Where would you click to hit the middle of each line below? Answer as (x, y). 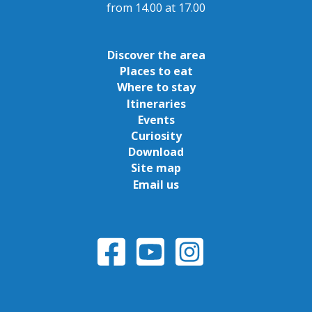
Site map (156, 168)
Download (156, 152)
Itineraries (156, 103)
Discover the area (156, 55)
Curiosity (156, 136)
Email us (156, 184)
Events (156, 119)
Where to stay (156, 87)
